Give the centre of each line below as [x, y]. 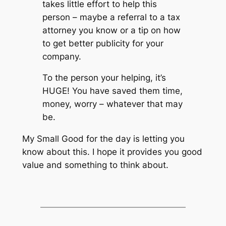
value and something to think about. [95, 165]
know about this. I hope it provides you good [112, 152]
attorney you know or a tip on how [111, 30]
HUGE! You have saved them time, [112, 91]
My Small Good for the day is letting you [103, 139]
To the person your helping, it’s [104, 78]
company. [62, 56]
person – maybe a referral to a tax [111, 17]
